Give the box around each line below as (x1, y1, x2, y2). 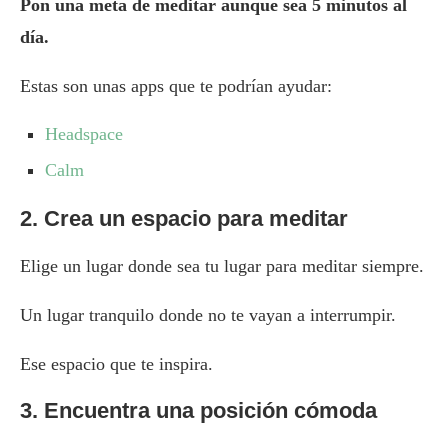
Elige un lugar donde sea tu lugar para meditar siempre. (20, 256, 424, 277)
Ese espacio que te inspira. (20, 354, 213, 375)
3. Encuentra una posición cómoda (20, 398, 377, 424)
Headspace (45, 124, 123, 145)
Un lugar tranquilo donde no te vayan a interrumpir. (20, 305, 396, 326)
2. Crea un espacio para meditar (20, 206, 348, 232)
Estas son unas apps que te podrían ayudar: (20, 76, 332, 97)
